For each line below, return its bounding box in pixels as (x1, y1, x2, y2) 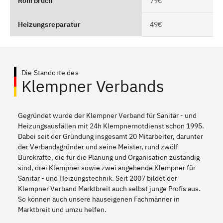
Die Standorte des (21, 68, 79, 77)
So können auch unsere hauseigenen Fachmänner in (18, 194, 180, 204)
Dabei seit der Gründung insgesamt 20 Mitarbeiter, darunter (18, 131, 203, 141)
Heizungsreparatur (18, 19, 81, 29)
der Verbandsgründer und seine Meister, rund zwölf (18, 142, 178, 151)
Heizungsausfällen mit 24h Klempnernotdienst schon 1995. (18, 121, 204, 130)
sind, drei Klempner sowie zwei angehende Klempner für (18, 163, 196, 172)
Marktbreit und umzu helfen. (18, 205, 107, 214)
